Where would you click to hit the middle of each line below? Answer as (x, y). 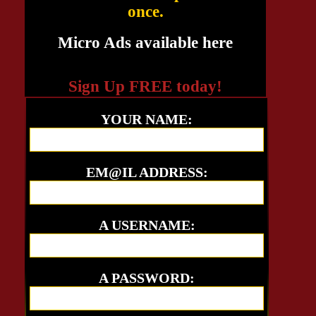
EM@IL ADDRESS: (147, 172)
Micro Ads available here (145, 43)
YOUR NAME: (147, 119)
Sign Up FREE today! (145, 86)
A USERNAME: (147, 225)
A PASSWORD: (147, 278)
